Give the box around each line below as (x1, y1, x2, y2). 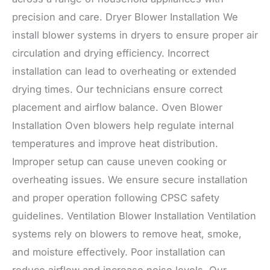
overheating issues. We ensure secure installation (12, 174, 248, 186)
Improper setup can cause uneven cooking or (12, 155, 227, 168)
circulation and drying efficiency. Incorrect (12, 47, 209, 60)
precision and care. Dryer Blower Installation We (12, 11, 238, 24)
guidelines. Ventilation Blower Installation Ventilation (12, 210, 256, 222)
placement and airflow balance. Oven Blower (12, 101, 222, 114)
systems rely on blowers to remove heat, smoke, (12, 228, 242, 240)
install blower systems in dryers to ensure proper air (12, 29, 258, 42)
